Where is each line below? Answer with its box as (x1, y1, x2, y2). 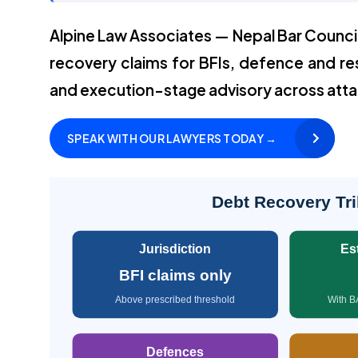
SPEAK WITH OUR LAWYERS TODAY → (67, 130, 277, 145)
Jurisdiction (139, 241, 212, 256)
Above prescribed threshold (115, 293, 236, 305)
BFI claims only (118, 266, 232, 284)
